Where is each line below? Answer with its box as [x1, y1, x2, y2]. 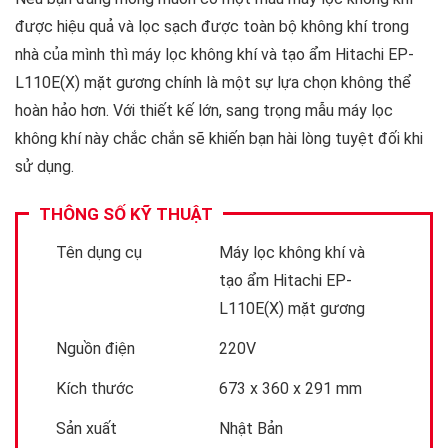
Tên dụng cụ [56, 242, 142, 262]
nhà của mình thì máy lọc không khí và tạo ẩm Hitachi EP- [15, 44, 414, 64]
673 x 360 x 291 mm [219, 378, 362, 398]
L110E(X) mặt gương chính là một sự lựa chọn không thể [15, 72, 411, 92]
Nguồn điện [56, 338, 135, 358]
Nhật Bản [219, 418, 283, 438]
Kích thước [56, 378, 138, 398]
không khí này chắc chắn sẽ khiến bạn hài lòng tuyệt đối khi [15, 128, 423, 148]
